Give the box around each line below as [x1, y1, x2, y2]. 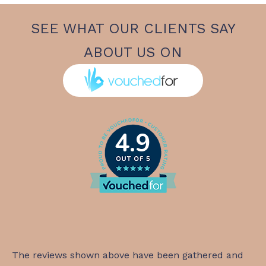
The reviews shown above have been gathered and [12, 249, 243, 261]
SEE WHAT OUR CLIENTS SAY [30, 20, 236, 37]
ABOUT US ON [84, 44, 182, 61]
